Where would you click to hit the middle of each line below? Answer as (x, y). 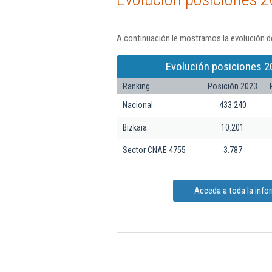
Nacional (138, 105)
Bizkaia (135, 127)
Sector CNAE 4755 (154, 150)
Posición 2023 (233, 86)
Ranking (136, 86)
